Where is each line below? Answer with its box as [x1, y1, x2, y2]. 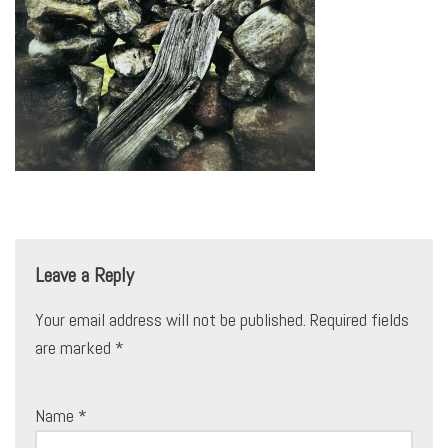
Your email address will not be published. [35, 308, 306, 331]
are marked [35, 336, 115, 359]
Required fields [310, 308, 409, 331]
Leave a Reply [35, 262, 134, 288]
